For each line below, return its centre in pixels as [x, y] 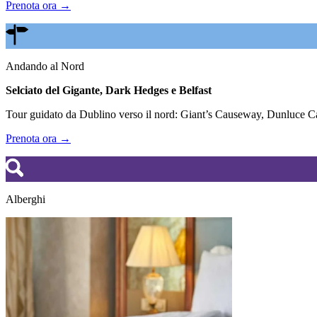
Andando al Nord [45, 66]
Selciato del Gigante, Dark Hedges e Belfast [109, 90]
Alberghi [25, 199]
